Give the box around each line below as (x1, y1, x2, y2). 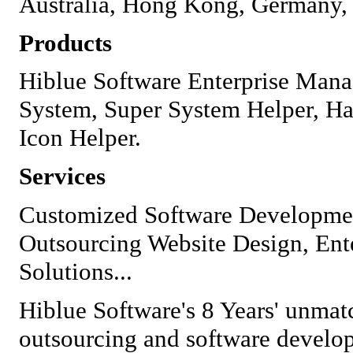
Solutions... (19, 258, 132, 286)
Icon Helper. (19, 124, 141, 152)
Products (19, 28, 118, 57)
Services (19, 162, 106, 191)
